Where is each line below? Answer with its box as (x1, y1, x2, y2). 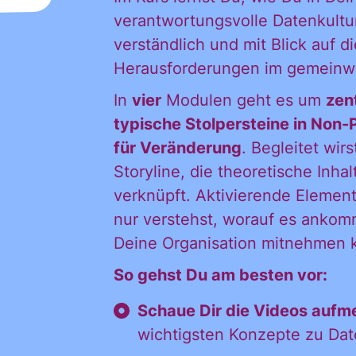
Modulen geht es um (161, 91, 326, 110)
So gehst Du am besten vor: (113, 265, 327, 284)
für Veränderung (113, 138, 242, 157)
